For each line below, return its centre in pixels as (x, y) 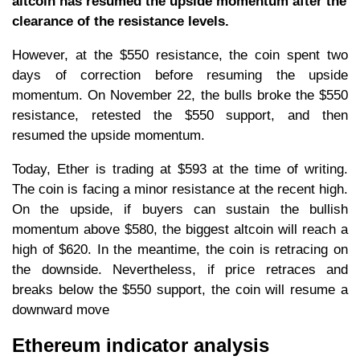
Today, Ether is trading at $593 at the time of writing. (180, 169)
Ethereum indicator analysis (141, 345)
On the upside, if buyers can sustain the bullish (180, 209)
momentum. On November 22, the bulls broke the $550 (180, 95)
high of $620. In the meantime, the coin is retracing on (180, 249)
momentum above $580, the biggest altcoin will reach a (180, 229)
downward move (61, 309)
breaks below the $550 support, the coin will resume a (180, 289)
